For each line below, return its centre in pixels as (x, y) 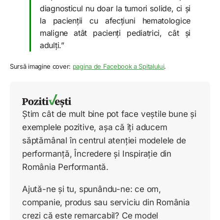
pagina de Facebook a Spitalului (118, 67)
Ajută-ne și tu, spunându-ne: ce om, (92, 189)
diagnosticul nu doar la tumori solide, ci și (115, 9)
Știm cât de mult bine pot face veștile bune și (109, 114)
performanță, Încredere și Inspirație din (97, 154)
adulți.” (52, 45)
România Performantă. (66, 167)
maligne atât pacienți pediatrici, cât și (115, 33)
